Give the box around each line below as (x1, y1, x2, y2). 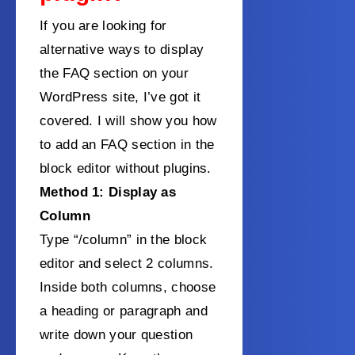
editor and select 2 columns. (40, 256, 214, 272)
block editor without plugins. (40, 161, 212, 177)
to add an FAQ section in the (40, 137, 215, 153)
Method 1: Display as (40, 185, 177, 200)
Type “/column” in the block (40, 232, 208, 248)
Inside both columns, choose (40, 280, 216, 296)
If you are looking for (40, 18, 167, 34)
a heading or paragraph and (40, 303, 208, 319)
